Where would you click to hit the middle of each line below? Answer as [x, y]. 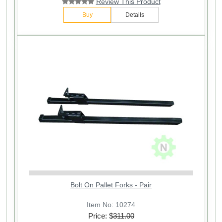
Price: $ [100, 216]
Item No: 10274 [111, 204]
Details [135, 15]
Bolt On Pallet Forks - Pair [111, 185]
